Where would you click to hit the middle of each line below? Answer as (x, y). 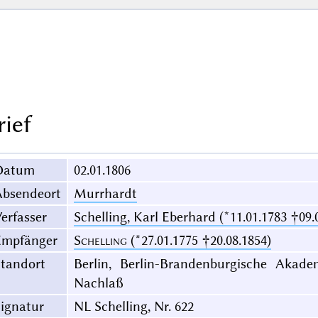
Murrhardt (105, 194)
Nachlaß (98, 283)
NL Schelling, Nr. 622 (133, 307)
